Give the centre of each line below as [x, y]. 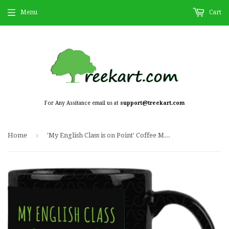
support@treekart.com [152, 103]
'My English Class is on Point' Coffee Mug [167, 135]
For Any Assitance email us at [82, 103]
